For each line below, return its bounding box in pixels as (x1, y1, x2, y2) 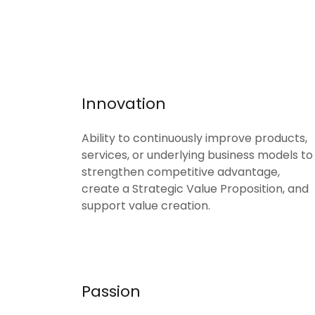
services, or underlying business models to (82, 147, 313, 163)
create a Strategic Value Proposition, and (82, 181, 309, 197)
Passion (82, 281, 141, 302)
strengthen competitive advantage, (82, 164, 280, 180)
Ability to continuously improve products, (82, 130, 307, 146)
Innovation (82, 93, 166, 115)
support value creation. (82, 198, 213, 214)
